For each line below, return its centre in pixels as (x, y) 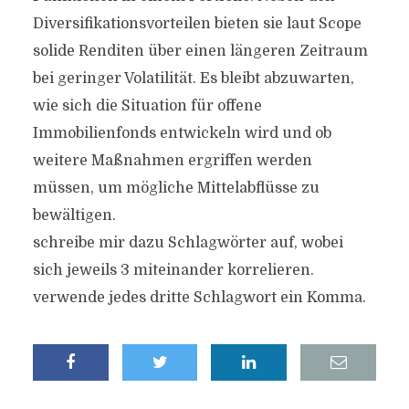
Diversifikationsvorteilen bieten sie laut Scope (197, 24)
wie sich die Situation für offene (147, 106)
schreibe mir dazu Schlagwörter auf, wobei (188, 243)
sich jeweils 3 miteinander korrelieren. (173, 270)
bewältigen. (74, 215)
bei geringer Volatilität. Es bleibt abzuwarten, (193, 79)
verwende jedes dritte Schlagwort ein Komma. (199, 298)
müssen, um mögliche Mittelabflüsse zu (176, 188)
